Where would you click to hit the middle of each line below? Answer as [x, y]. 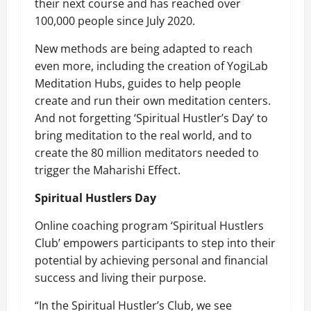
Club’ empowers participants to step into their [155, 243]
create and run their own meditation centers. [153, 101]
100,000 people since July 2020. [116, 21]
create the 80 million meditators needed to [147, 153]
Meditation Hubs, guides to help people [138, 83]
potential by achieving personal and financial [151, 260]
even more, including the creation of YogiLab [151, 66]
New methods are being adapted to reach [144, 49]
